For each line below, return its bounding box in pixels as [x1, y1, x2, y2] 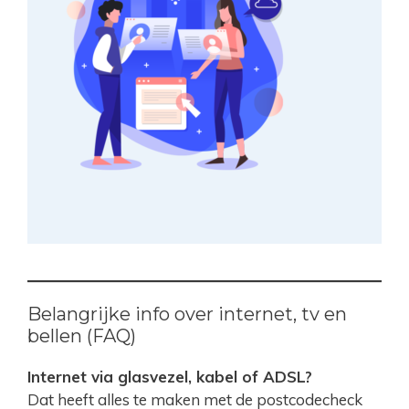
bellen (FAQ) [27, 325, 136, 348]
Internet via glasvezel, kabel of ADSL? [27, 367, 312, 387]
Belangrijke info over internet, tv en [27, 303, 347, 326]
